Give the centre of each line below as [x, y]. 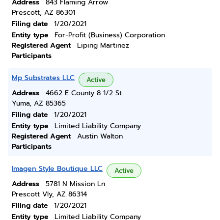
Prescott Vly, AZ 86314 [49, 194]
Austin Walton [100, 136]
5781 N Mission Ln [75, 184]
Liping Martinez [103, 45]
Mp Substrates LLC [43, 78]
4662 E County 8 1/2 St [84, 93]
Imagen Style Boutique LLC [57, 169]
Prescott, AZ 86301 [43, 13]
